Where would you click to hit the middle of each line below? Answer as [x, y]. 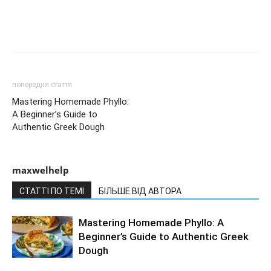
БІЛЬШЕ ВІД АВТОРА [140, 191]
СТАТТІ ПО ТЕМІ [52, 191]
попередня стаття [42, 85]
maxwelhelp [41, 170]
